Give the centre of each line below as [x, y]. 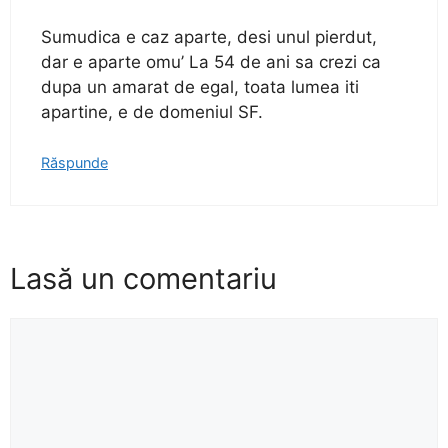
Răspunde [74, 163]
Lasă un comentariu [143, 278]
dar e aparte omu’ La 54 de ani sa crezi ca [211, 61]
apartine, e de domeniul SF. [152, 111]
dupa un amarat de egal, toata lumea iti [200, 86]
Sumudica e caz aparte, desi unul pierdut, [209, 36]
